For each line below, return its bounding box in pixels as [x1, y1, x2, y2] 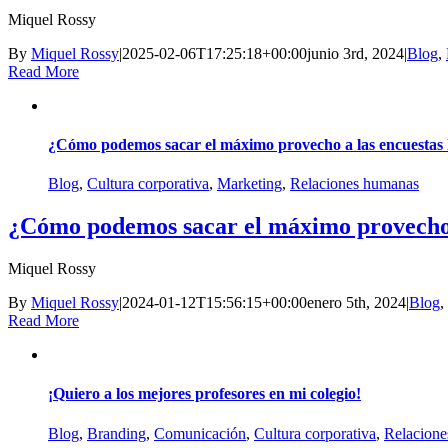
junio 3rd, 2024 [307, 44, 404, 62]
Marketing [217, 175, 282, 193]
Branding [87, 424, 146, 442]
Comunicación [154, 424, 246, 442]
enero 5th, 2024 [307, 294, 406, 312]
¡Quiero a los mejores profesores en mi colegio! [48, 385, 361, 403]
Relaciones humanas [290, 175, 419, 193]
